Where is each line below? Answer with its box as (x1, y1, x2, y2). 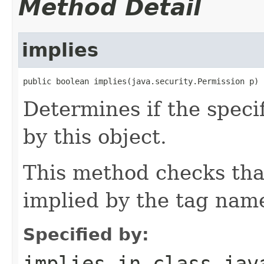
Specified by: (23, 224, 149, 245)
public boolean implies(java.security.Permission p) (23, 76, 259, 86)
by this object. (23, 124, 167, 148)
